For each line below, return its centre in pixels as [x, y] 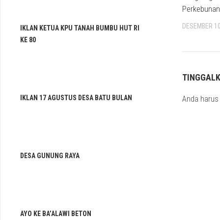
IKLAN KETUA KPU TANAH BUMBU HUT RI [80, 28]
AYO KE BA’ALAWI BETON [56, 214]
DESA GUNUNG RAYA [50, 156]
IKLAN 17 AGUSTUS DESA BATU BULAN [76, 98]
